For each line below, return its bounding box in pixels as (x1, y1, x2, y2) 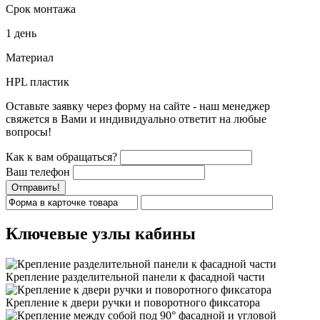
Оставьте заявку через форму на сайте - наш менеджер (6, 99, 270, 112)
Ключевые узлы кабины (6, 224, 196, 243)
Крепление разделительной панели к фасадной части (6, 270, 265, 283)
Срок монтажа (6, 2, 76, 15)
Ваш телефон (6, 165, 70, 178)
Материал (6, 51, 54, 64)
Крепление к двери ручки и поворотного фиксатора (6, 296, 260, 309)
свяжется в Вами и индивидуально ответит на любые (6, 112, 266, 125)
